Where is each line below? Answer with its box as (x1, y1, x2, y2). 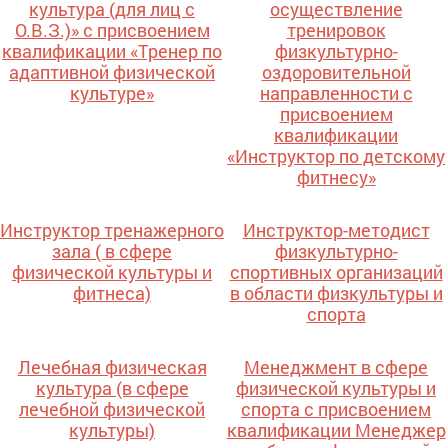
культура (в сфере (35, 376, 189, 401)
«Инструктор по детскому (227, 144, 445, 169)
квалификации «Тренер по (2, 39, 222, 64)
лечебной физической (19, 397, 205, 422)
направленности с (259, 81, 413, 106)
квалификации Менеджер (226, 418, 446, 443)
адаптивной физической (9, 60, 215, 85)
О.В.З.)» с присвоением (14, 18, 210, 43)
